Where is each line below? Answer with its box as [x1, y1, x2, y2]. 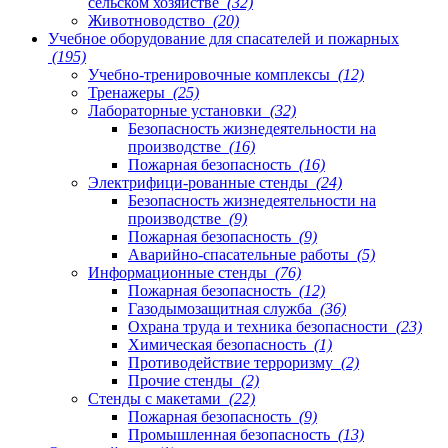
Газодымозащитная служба [128, 299, 316, 317]
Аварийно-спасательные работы [128, 245, 353, 263]
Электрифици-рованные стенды [88, 173, 312, 191]
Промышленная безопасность [128, 425, 334, 443]
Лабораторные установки [88, 101, 266, 119]
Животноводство [88, 11, 209, 29]
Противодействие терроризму [128, 353, 337, 371]
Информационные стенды [88, 263, 271, 281]
